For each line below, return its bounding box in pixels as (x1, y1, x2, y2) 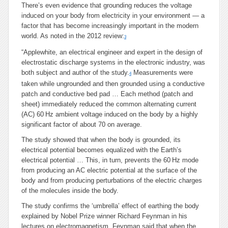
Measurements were (131, 69, 193, 76)
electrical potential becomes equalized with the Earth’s (21, 146, 182, 154)
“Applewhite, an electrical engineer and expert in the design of (21, 48, 203, 56)
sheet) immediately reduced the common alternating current (21, 100, 196, 108)
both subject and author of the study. (21, 69, 129, 76)
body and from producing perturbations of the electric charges (21, 177, 202, 184)
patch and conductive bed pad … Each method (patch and (21, 90, 193, 98)
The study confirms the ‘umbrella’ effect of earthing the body (21, 202, 199, 210)
